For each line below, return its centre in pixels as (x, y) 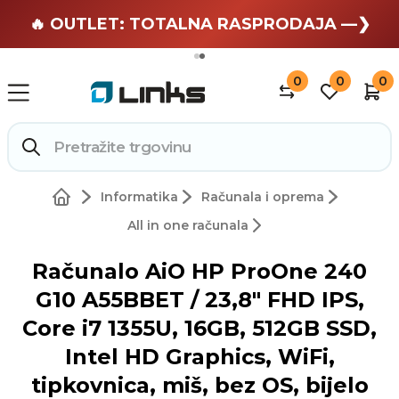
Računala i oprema (262, 197)
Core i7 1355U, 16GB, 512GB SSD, (199, 329)
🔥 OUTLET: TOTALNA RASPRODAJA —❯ (199, 24)
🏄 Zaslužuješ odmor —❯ (199, 22)
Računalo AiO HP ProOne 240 (199, 272)
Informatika (139, 197)
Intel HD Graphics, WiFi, (199, 357)
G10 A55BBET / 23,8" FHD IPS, (199, 300)
